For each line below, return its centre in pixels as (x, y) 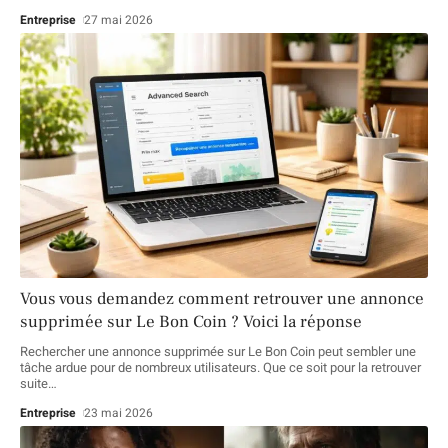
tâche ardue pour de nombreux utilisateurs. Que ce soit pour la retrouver (220, 367)
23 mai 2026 (119, 412)
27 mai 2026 (119, 19)
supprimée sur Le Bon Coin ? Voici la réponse (191, 321)
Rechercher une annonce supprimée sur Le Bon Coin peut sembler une (218, 351)
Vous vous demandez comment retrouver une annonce (222, 298)
